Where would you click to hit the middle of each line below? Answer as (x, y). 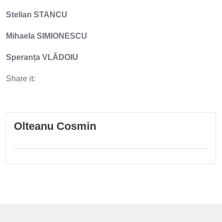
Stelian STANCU (37, 14)
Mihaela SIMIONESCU (47, 36)
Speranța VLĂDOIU (42, 57)
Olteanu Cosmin (55, 126)
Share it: (21, 78)
